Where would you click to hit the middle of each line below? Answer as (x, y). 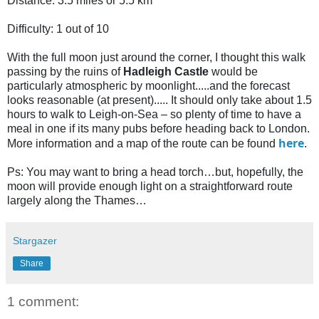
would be (233, 71)
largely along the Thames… (77, 200)
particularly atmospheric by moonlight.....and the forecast (148, 85)
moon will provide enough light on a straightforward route (150, 186)
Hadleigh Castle (166, 71)
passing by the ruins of (65, 71)
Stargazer (35, 240)
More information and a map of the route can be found (143, 143)
